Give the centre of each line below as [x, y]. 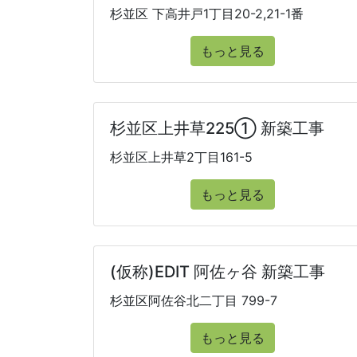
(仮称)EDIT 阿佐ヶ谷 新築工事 [218, 272]
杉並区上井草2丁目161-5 [181, 157]
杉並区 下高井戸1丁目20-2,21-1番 [207, 14]
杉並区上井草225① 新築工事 [217, 128]
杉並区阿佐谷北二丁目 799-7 [194, 300]
